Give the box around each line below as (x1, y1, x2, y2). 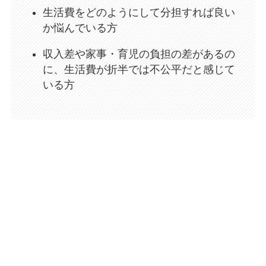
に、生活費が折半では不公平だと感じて (42, 64, 235, 76)
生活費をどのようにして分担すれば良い (42, 7, 235, 19)
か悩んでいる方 (42, 22, 118, 34)
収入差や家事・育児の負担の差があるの (42, 48, 235, 61)
